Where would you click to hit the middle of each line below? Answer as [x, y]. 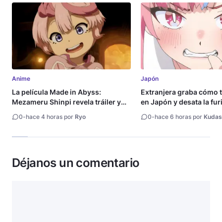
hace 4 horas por [50, 116]
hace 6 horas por [179, 116]
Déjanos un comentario [76, 163]
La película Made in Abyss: [56, 92]
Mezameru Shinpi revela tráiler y [66, 102]
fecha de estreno [40, 111]
